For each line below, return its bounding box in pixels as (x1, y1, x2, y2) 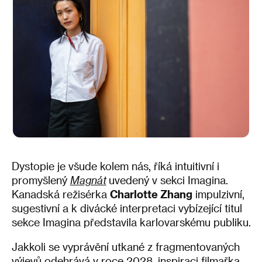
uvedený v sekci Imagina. (108, 174, 228, 187)
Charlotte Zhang (109, 188, 192, 201)
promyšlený (11, 174, 70, 187)
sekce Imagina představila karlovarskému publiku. (11, 216, 251, 229)
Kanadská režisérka (11, 188, 110, 201)
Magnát (70, 174, 106, 187)
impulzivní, (192, 188, 244, 201)
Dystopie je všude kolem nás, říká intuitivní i (11, 160, 219, 173)
